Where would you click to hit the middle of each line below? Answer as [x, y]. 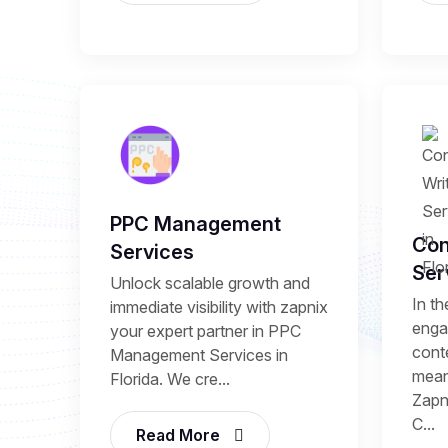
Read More [180, 435]
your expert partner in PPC [205, 331]
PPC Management [195, 224]
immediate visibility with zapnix [219, 307]
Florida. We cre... [170, 379]
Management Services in [199, 355]
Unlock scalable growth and [210, 283]
